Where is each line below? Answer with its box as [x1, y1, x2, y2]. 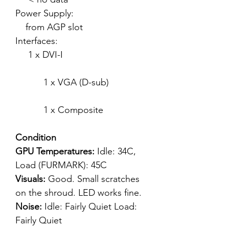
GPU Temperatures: [15, 146, 97, 157]
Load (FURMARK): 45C [15, 159, 107, 171]
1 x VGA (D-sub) [15, 77, 109, 88]
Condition [15, 132, 56, 143]
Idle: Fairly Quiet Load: [42, 201, 137, 212]
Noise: [15, 201, 42, 212]
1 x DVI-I [15, 49, 63, 60]
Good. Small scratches [48, 173, 140, 185]
